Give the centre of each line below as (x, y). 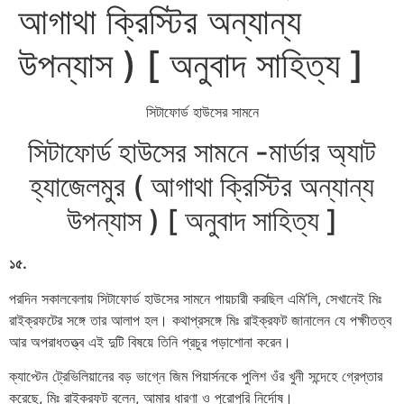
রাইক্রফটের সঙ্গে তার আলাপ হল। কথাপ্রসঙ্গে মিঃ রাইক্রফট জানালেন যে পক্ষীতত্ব (200, 320)
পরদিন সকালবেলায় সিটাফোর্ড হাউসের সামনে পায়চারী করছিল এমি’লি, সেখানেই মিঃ (195, 298)
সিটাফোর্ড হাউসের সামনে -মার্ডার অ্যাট (202, 152)
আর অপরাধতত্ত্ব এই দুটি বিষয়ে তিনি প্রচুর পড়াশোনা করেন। (150, 341)
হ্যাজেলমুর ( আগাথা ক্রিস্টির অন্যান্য (202, 187)
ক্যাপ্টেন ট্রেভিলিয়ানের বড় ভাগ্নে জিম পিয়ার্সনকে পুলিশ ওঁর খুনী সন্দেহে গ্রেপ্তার (196, 376)
